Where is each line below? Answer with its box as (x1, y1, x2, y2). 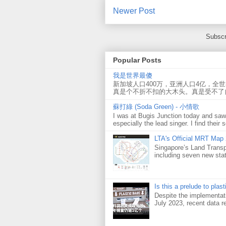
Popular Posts (113, 56, 161, 65)
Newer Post (113, 7, 155, 16)
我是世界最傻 (113, 71, 152, 79)
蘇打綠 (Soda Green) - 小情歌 (113, 103, 199, 111)
